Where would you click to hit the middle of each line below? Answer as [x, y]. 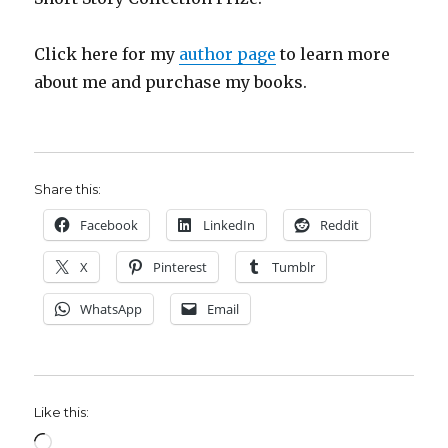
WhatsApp [111, 308]
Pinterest [180, 266]
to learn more [333, 53]
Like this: [62, 411]
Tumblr [294, 266]
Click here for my [107, 53]
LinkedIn [229, 224]
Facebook [109, 224]
